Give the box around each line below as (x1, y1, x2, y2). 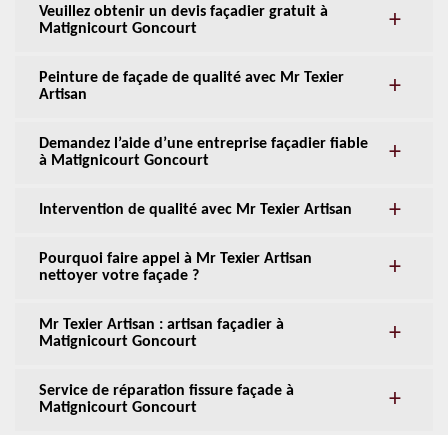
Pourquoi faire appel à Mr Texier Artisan (39, 251, 312, 268)
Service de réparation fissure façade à (39, 383, 294, 400)
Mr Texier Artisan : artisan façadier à (39, 317, 284, 334)
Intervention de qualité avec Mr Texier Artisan (39, 202, 352, 219)
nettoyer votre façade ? (39, 268, 199, 285)
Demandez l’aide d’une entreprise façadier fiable (39, 136, 368, 153)
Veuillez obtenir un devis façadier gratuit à (39, 4, 328, 21)
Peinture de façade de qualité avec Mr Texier (39, 70, 344, 87)
